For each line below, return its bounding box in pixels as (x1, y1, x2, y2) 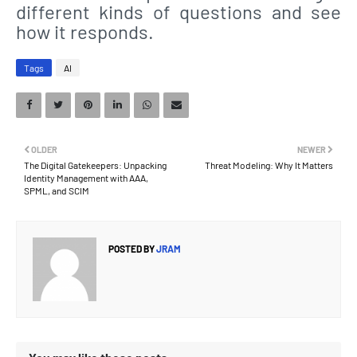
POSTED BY (108, 242, 155, 254)
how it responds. (16, 19, 154, 43)
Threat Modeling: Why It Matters (205, 159, 333, 171)
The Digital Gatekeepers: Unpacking (24, 159, 167, 171)
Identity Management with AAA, (24, 171, 148, 183)
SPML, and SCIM (24, 184, 89, 196)
